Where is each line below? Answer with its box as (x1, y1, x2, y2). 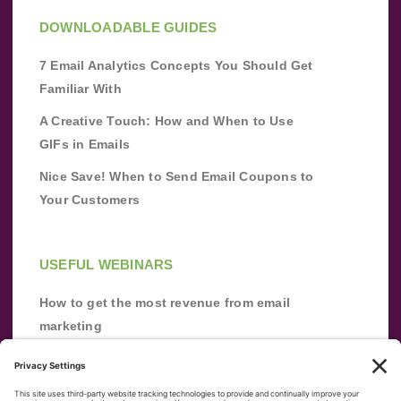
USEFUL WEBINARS (39, 256, 174, 272)
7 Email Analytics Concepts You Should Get (39, 57, 313, 73)
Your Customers (39, 192, 140, 207)
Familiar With (39, 81, 122, 96)
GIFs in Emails (39, 136, 130, 151)
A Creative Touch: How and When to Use (39, 113, 294, 128)
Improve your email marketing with (39, 350, 256, 365)
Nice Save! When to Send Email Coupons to (39, 168, 314, 183)
